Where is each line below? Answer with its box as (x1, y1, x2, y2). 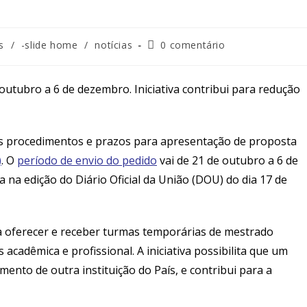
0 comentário (160, 38, 225, 51)
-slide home (21, 38, 78, 51)
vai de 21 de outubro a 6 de (157, 152, 298, 168)
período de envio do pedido (17, 152, 157, 168)
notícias (95, 38, 133, 51)
